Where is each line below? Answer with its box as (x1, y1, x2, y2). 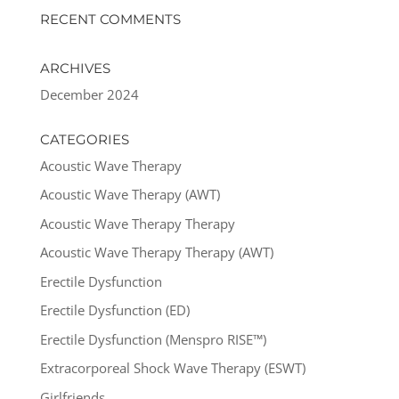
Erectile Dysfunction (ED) (39, 301, 190, 320)
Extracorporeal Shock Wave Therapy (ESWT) (39, 359, 305, 378)
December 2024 (39, 85, 139, 103)
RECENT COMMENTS (39, 10, 181, 28)
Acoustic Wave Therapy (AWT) (39, 185, 220, 204)
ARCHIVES (39, 59, 110, 77)
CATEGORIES (39, 130, 129, 148)
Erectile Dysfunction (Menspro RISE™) (39, 330, 266, 348)
